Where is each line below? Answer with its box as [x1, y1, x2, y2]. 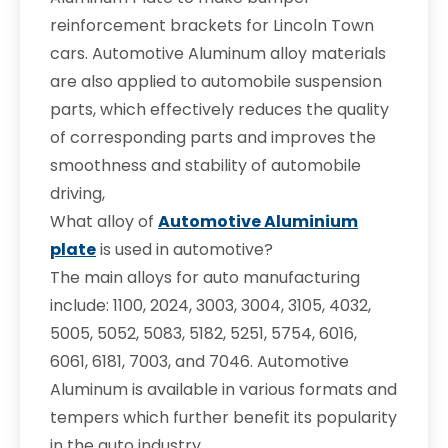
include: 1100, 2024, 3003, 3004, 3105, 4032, [50, 294, 371, 317]
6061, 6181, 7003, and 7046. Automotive [50, 350, 349, 373]
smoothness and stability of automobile [50, 154, 361, 177]
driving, [50, 182, 105, 205]
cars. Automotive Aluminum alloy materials [50, 42, 386, 65]
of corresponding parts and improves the [50, 126, 376, 149]
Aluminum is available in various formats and [50, 378, 397, 401]
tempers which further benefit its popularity [50, 406, 397, 429]
